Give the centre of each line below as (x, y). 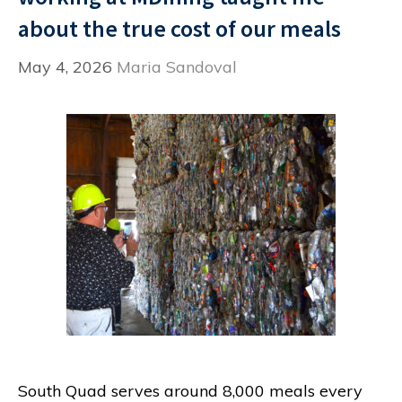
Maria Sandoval (177, 67)
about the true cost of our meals (179, 28)
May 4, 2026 (65, 67)
